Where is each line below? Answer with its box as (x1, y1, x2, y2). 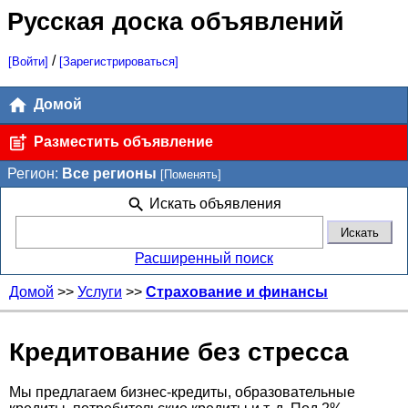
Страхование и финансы (146, 283, 328, 300)
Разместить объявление (30, 133, 213, 149)
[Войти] (7, 54, 48, 68)
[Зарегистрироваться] (58, 54, 178, 68)
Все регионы (62, 165, 160, 181)
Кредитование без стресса (9, 338, 349, 367)
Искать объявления (146, 195, 281, 211)
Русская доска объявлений (7, 7, 345, 36)
